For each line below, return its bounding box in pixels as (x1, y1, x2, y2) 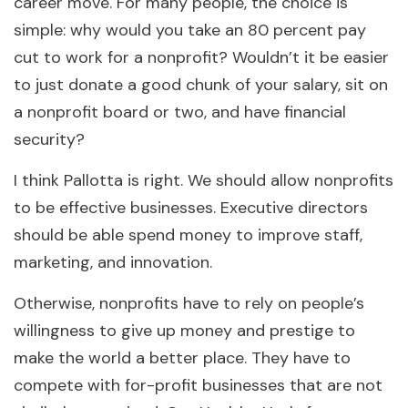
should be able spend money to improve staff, (14, 224, 362, 246)
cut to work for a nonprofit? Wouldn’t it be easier (14, 46, 389, 68)
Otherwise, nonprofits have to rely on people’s (14, 292, 364, 314)
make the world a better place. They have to (14, 347, 351, 369)
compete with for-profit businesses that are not (14, 374, 382, 396)
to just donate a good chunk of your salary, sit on (14, 74, 388, 96)
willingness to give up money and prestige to (14, 320, 355, 342)
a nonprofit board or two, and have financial (14, 101, 346, 123)
